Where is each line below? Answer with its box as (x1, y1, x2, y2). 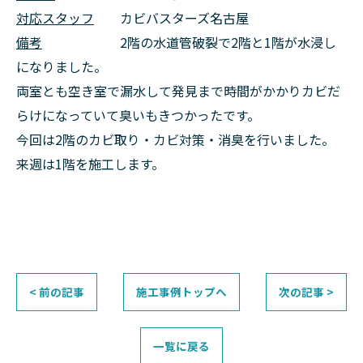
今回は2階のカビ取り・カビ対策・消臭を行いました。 (16, 129, 335, 149)
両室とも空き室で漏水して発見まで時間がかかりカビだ (16, 80, 340, 100)
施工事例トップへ (136, 283, 227, 300)
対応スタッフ (16, 7, 94, 28)
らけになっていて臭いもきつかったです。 (16, 105, 260, 125)
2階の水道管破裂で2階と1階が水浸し (42, 32, 336, 52)
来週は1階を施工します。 (16, 153, 164, 173)
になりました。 (16, 56, 107, 76)
